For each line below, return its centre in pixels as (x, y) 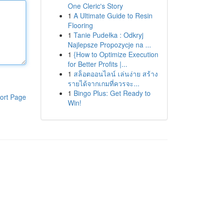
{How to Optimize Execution (116, 54)
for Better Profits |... (97, 64)
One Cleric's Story (95, 6)
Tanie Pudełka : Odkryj (108, 35)
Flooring (80, 25)
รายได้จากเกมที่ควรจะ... (103, 83)
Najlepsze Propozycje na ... (109, 45)
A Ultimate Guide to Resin (113, 15)
